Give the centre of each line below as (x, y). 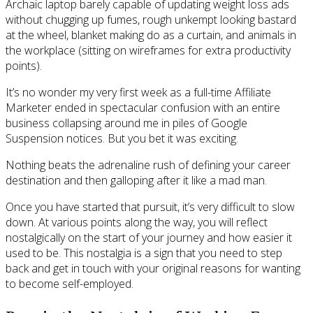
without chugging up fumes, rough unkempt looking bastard (151, 19)
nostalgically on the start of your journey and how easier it (149, 237)
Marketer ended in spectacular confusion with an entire (143, 107)
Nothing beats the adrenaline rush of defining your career (148, 165)
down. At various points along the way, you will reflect (137, 222)
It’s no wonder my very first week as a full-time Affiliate (138, 92)
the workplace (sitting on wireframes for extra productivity (148, 50)
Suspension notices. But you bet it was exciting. (122, 138)
